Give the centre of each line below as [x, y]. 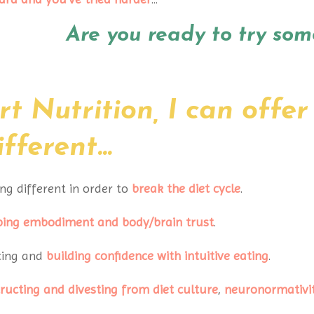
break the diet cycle [186, 188]
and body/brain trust [155, 222]
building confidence [100, 255]
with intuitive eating [212, 255]
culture [196, 289]
